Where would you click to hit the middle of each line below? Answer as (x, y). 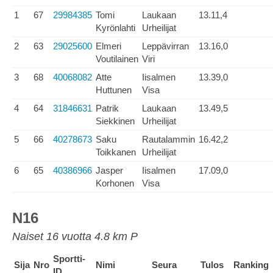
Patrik (107, 108)
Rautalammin (168, 139)
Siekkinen (115, 121)
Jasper (109, 170)
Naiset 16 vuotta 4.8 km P (75, 236)
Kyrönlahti (115, 28)
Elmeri (108, 46)
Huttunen (114, 90)
